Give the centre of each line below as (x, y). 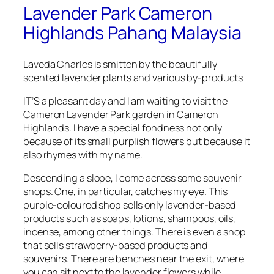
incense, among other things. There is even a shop (135, 232)
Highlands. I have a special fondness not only (123, 128)
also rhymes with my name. (83, 154)
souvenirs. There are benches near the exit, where (134, 259)
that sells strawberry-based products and (116, 246)
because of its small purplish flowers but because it (137, 141)
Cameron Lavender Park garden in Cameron (121, 114)
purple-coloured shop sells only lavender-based (130, 205)
